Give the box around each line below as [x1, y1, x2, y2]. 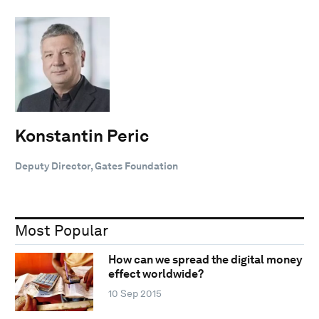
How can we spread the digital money [108, 253, 303, 267]
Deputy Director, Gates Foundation [15, 159, 178, 172]
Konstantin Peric [15, 125, 149, 146]
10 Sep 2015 [108, 288, 162, 300]
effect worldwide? [108, 267, 204, 281]
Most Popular [15, 221, 108, 239]
